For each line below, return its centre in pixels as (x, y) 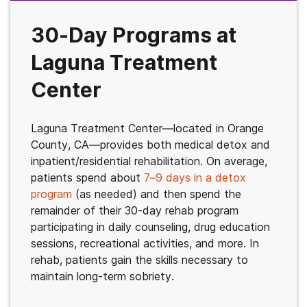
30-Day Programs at (134, 35)
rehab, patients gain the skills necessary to (139, 260)
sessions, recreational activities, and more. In (145, 243)
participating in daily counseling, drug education (150, 227)
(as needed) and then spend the (157, 194)
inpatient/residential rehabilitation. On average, (149, 161)
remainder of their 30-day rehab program (135, 210)
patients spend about (87, 177)
